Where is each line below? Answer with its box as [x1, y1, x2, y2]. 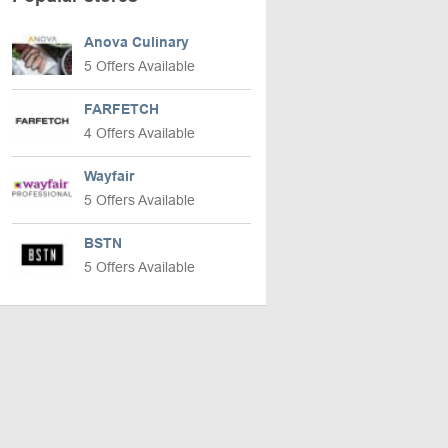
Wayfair [84, 168, 134, 184]
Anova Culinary [84, 34, 189, 50]
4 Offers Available [84, 125, 195, 141]
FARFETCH [84, 101, 159, 117]
